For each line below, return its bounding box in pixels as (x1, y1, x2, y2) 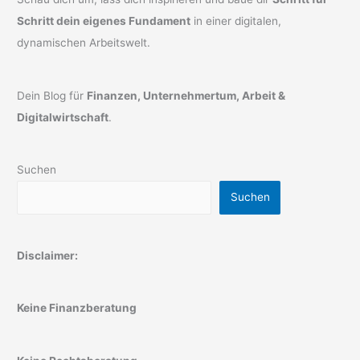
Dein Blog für (17, 88, 88, 102)
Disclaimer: (17, 249, 79, 263)
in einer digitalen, (190, 14, 282, 28)
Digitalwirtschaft (17, 110, 109, 124)
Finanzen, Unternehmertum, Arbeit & (87, 88, 286, 102)
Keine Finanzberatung (17, 301, 137, 315)
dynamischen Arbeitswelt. (17, 36, 151, 50)
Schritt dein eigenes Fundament (17, 14, 191, 28)
